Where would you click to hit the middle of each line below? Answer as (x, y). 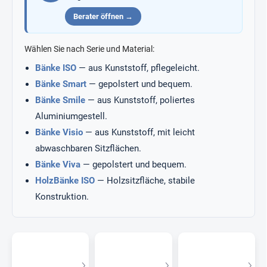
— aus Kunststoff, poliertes (140, 100)
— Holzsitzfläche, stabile (145, 181)
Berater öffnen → (103, 16)
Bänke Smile (60, 100)
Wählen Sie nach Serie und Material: (89, 49)
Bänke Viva (58, 164)
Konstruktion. (62, 197)
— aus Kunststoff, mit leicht (139, 132)
